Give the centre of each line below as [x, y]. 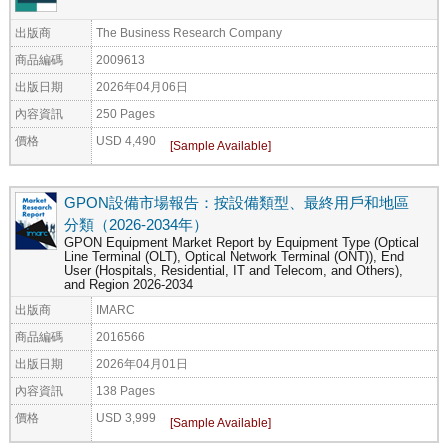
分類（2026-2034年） [136, 224]
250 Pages [125, 113]
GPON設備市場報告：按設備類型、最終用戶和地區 [236, 202]
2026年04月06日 [142, 86]
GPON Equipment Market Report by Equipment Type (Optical [241, 242]
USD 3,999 [126, 417]
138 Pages [125, 390]
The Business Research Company [189, 32]
